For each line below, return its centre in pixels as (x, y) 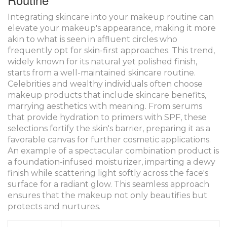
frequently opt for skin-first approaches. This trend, (111, 50)
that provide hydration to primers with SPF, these (107, 117)
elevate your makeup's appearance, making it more (112, 28)
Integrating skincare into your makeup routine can (111, 17)
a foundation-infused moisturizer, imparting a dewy (111, 162)
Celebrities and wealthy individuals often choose (105, 84)
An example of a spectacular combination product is (113, 150)
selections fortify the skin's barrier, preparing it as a (109, 128)
